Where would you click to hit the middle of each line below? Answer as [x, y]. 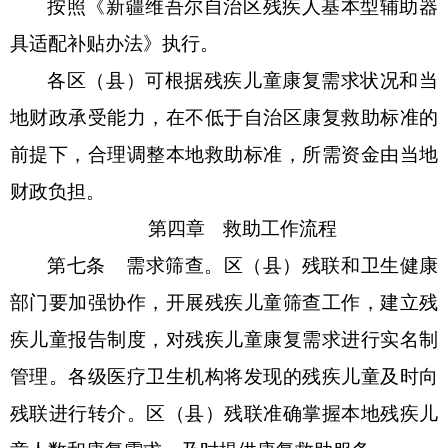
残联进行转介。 [78, 413]
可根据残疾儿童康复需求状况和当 [292, 80]
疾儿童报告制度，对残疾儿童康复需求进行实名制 [224, 339]
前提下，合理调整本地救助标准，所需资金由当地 [224, 154]
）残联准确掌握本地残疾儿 [321, 413]
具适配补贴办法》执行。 [114, 43]
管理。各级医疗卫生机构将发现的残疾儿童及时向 [224, 376]
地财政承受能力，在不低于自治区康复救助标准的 [224, 117]
